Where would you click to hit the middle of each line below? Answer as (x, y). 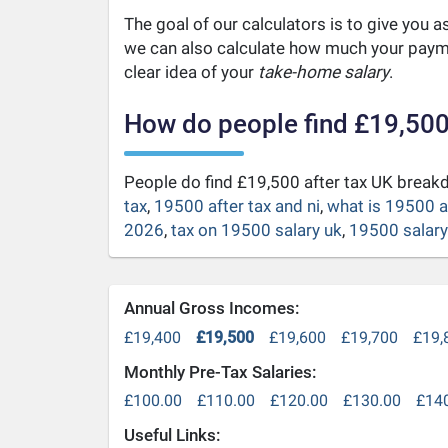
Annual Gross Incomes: (211, 308)
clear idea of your (190, 71)
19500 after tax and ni (236, 206)
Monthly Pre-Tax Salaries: (220, 371)
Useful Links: (172, 435)
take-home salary (323, 71)
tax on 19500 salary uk (256, 230)
